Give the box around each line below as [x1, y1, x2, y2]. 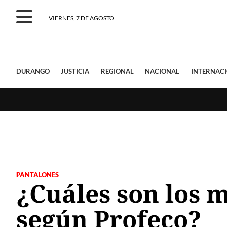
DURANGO [16, 67, 50, 75]
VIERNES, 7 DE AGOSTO [49, 14, 115, 22]
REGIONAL [100, 67, 134, 75]
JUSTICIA [61, 67, 90, 75]
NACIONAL [145, 67, 180, 75]
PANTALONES [16, 171, 59, 179]
